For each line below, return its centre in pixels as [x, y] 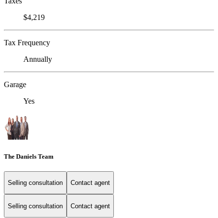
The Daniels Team [29, 156]
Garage [15, 85]
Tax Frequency [27, 43]
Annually [38, 59]
